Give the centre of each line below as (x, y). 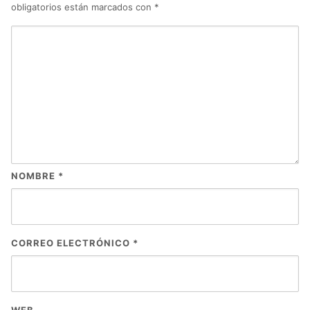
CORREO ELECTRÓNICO (72, 243)
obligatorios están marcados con (83, 7)
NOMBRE (35, 176)
